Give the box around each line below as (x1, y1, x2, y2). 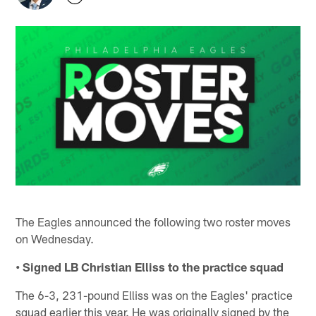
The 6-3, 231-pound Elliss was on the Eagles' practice (16, 287, 293, 302)
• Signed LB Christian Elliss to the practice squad (16, 259, 284, 274)
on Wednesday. (16, 231, 95, 245)
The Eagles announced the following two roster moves (16, 214, 291, 229)
